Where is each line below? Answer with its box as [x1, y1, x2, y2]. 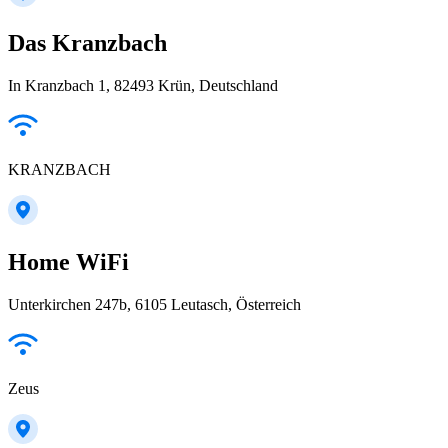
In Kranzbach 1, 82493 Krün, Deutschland [8, 77, 278, 95]
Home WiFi [8, 249, 129, 276]
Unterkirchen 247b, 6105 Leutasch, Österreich [8, 296, 301, 314]
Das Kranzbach [8, 30, 167, 57]
